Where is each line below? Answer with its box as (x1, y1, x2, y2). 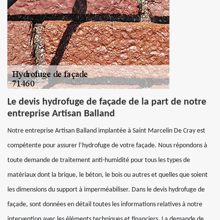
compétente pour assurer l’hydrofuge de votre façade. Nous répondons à (7, 142, 207, 149)
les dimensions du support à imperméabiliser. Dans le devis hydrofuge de (7, 186, 205, 193)
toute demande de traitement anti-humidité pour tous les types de (7, 157, 190, 164)
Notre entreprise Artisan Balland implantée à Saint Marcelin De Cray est (7, 127, 205, 135)
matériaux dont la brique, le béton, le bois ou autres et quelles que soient (7, 171, 208, 179)
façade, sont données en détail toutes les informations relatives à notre (7, 201, 202, 208)
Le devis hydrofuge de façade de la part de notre (7, 97, 206, 107)
